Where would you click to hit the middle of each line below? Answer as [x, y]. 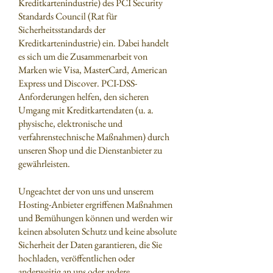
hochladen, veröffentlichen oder [76, 258]
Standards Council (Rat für [68, 16]
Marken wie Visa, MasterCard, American [93, 70]
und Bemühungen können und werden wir [95, 218]
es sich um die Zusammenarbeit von [83, 56]
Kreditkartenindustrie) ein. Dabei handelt [94, 43]
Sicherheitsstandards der [62, 30]
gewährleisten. [44, 164]
